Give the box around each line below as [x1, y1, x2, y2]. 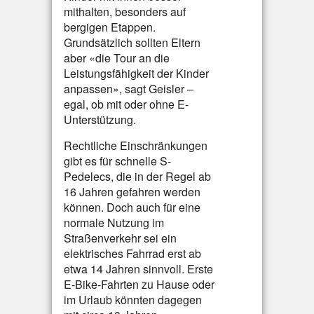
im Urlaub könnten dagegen [64, 292, 202, 308]
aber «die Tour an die [64, 50, 170, 66]
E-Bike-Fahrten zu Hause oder [64, 276, 214, 292]
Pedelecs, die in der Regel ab [64, 168, 211, 184]
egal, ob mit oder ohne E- [64, 96, 189, 112]
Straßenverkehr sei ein [64, 230, 177, 246]
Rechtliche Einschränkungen [64, 137, 207, 153]
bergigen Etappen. [64, 19, 156, 35]
